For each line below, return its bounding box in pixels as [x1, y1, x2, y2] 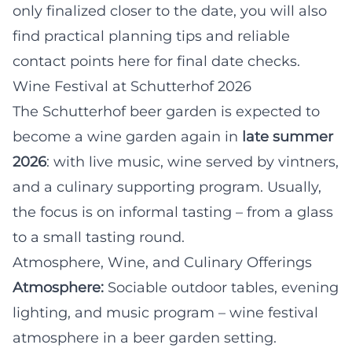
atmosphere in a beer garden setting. [13, 328, 277, 346]
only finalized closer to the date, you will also [13, 2, 327, 20]
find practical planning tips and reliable [13, 27, 290, 45]
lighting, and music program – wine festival [13, 303, 318, 321]
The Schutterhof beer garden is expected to [13, 102, 320, 120]
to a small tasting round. [13, 228, 185, 246]
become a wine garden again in [13, 127, 242, 145]
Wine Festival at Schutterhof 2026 [13, 77, 251, 95]
